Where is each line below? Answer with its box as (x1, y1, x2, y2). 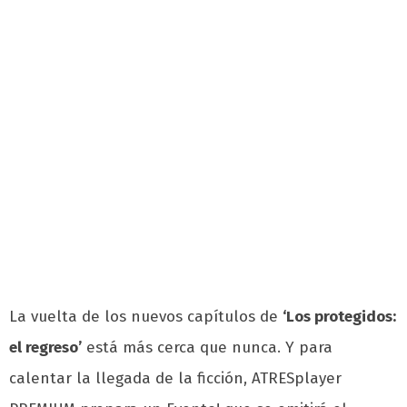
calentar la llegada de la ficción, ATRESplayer (9, 369, 342, 389)
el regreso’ (9, 338, 82, 358)
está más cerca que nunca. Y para (82, 338, 333, 358)
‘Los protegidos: (283, 307, 396, 327)
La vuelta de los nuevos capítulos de (9, 307, 283, 327)
